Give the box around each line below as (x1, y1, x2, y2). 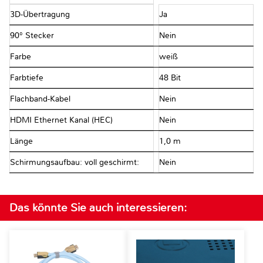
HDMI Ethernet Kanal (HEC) (10, 115, 115, 126)
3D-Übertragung (10, 9, 72, 20)
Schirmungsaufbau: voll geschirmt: (10, 157, 141, 168)
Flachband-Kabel (10, 94, 73, 104)
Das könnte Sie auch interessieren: (9, 200, 187, 215)
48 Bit (159, 73, 181, 83)
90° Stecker (10, 31, 56, 41)
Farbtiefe (10, 73, 46, 83)
